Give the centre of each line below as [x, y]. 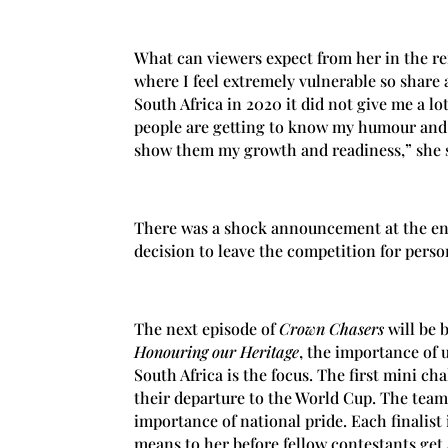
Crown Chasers [332, 328]
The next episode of [207, 328]
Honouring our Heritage [217, 351]
